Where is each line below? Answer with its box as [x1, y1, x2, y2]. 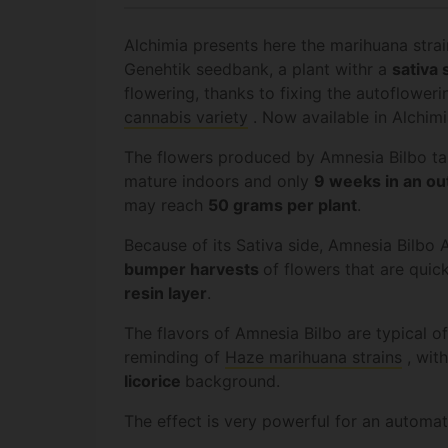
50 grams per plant [208, 195, 357, 216]
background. [185, 371, 280, 392]
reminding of [124, 347, 225, 368]
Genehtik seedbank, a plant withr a [124, 59, 392, 80]
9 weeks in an [314, 171, 426, 192]
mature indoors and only [124, 171, 314, 192]
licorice [124, 371, 185, 392]
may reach [124, 195, 208, 216]
